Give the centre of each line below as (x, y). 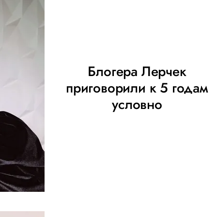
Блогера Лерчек (137, 71)
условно (137, 104)
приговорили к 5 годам (137, 88)
